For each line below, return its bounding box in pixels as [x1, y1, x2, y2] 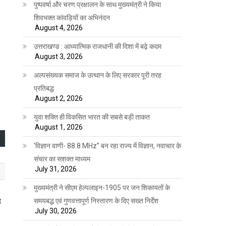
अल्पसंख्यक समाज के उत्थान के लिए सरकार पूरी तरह [34, 71, 162, 79]
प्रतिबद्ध [34, 84, 54, 92]
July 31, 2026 [35, 164, 77, 173]
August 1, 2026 [35, 123, 83, 131]
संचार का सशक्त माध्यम [34, 154, 91, 163]
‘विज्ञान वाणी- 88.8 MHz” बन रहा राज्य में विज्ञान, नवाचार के [34, 141, 182, 150]
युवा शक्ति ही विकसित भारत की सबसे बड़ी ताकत [34, 112, 150, 121]
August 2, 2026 [35, 94, 83, 102]
